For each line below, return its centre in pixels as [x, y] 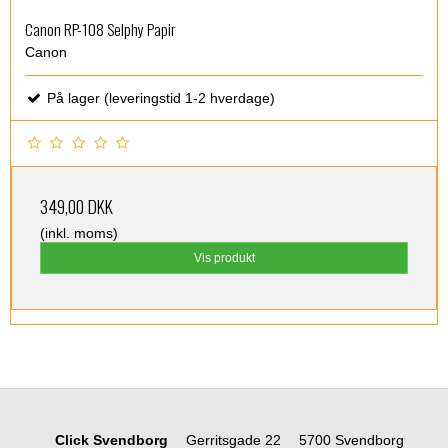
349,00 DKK [76, 205]
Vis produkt [224, 258]
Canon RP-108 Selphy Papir [100, 29]
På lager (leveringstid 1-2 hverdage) [159, 97]
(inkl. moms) [79, 232]
